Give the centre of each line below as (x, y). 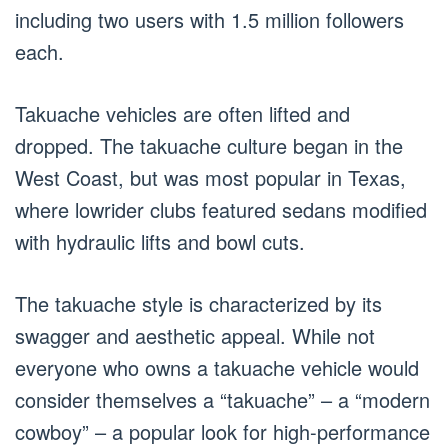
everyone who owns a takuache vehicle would (217, 367)
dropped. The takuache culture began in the (209, 145)
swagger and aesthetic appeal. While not (195, 335)
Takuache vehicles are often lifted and (182, 113)
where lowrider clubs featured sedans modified (221, 209)
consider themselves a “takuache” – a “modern (222, 399)
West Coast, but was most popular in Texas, (210, 177)
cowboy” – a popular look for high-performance (222, 431)
